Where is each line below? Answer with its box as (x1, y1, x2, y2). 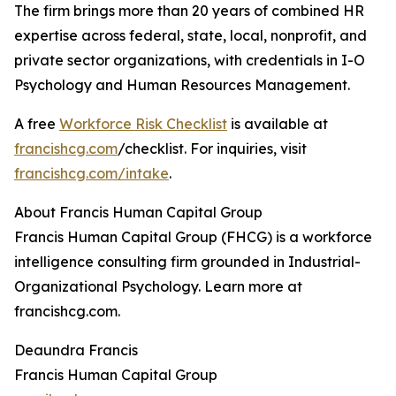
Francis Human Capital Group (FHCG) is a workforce (14, 228, 372, 247)
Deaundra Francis (14, 341, 138, 360)
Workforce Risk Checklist (59, 115, 227, 133)
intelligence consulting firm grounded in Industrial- (14, 253, 361, 271)
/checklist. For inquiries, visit (118, 140, 307, 158)
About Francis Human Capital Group (14, 203, 263, 222)
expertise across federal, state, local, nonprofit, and (14, 27, 367, 45)
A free (14, 115, 59, 133)
